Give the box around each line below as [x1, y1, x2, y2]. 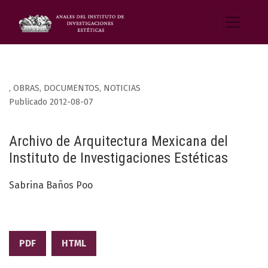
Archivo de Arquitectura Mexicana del [9, 133, 228, 150]
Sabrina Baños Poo [9, 179, 93, 191]
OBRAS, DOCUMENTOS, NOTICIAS [13, 83, 141, 94]
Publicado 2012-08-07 [9, 97, 93, 108]
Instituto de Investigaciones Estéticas [9, 150, 228, 167]
